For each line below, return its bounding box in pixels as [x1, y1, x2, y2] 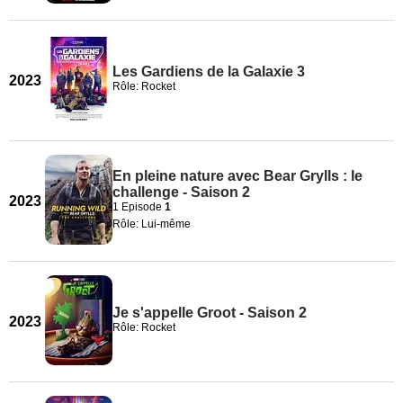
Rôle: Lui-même [112, 217, 191, 230]
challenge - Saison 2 [112, 184, 250, 200]
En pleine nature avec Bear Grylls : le [112, 167, 363, 184]
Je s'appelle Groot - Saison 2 [112, 305, 307, 320]
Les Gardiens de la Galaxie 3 [112, 64, 305, 79]
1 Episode [112, 200, 165, 213]
